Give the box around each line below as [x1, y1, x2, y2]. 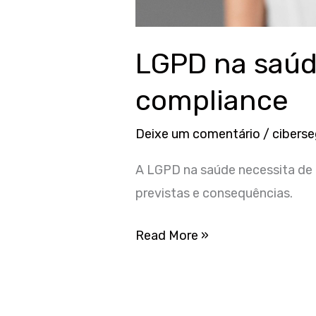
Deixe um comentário [135, 126, 261, 142]
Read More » [135, 227, 209, 243]
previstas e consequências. [135, 185, 293, 201]
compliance [135, 84, 289, 118]
